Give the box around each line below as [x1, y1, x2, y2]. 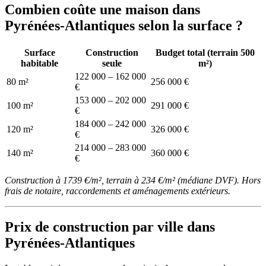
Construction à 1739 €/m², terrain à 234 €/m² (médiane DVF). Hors [5, 175, 261, 186]
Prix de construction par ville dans [5, 218, 215, 235]
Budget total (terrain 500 [156, 47, 255, 58]
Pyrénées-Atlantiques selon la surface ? [5, 18, 243, 34]
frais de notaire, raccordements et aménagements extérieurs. [5, 186, 230, 197]
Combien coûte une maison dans [5, 2, 200, 18]
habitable [21, 58, 58, 69]
